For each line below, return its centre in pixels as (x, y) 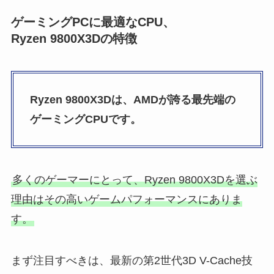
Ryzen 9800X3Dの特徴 (74, 39)
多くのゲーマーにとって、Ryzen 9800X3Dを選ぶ (135, 180)
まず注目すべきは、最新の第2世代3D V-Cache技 (131, 260)
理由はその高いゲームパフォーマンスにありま (126, 200)
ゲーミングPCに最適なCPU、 (93, 22)
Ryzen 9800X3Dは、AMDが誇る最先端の (132, 100)
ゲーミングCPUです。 (85, 120)
